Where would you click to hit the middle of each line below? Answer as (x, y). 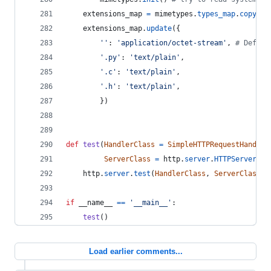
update (159, 28)
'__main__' (151, 203)
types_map (216, 14)
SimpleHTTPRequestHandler (218, 145)
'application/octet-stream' (172, 43)
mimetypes (174, 14)
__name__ (96, 203)
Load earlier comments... (135, 251)
